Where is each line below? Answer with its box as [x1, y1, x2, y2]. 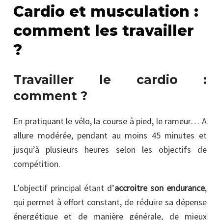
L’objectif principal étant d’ [13, 182, 114, 194]
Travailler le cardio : [13, 72, 207, 87]
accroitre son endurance [114, 182, 205, 194]
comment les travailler [13, 22, 194, 40]
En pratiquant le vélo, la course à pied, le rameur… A [13, 115, 207, 127]
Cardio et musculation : [13, 2, 198, 21]
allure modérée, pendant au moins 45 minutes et [13, 130, 207, 141]
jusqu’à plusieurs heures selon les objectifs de [13, 144, 207, 156]
